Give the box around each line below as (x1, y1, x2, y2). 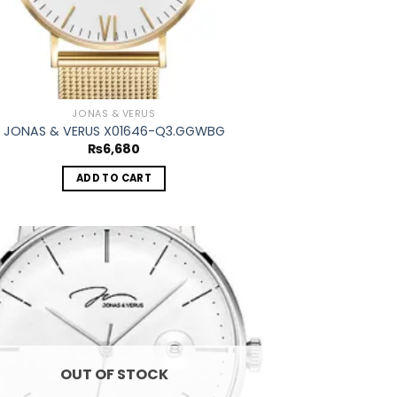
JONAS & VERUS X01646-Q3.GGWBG (3, 121, 225, 140)
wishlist (210, 280, 250, 295)
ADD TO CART (76, 170, 152, 185)
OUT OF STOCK (59, 363, 168, 385)
